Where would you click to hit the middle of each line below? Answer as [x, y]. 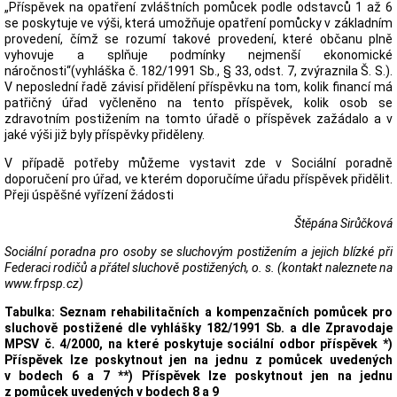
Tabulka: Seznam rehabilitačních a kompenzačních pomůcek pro [198, 311]
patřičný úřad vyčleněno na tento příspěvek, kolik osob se [198, 102]
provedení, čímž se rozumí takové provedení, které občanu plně [198, 39]
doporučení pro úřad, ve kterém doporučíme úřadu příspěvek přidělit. [198, 179]
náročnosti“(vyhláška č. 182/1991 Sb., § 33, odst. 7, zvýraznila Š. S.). [198, 70]
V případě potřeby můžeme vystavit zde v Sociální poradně [198, 163]
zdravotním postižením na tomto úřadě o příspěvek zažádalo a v [198, 118]
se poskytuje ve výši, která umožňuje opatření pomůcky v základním [198, 23]
